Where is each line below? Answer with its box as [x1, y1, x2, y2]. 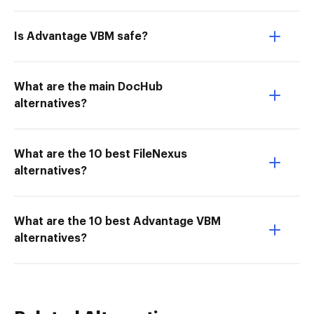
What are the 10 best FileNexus [14, 149, 187, 160]
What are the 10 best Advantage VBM [14, 216, 221, 227]
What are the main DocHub [14, 81, 163, 93]
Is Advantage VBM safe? [14, 31, 148, 42]
